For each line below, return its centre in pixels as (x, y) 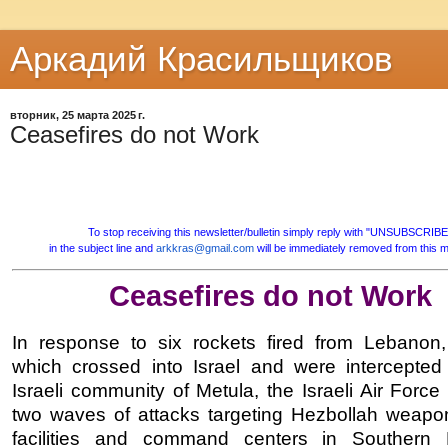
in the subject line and (102, 247)
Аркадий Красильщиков (201, 59)
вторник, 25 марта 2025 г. (77, 115)
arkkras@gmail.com (204, 247)
